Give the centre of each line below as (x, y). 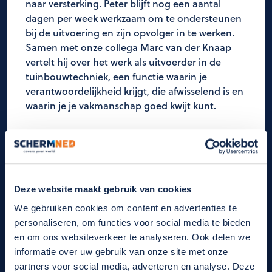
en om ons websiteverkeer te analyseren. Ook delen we (132, 237)
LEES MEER (51, 150)
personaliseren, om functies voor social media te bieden (132, 223)
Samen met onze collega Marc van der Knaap (128, 47)
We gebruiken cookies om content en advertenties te (125, 208)
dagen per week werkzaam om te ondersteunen (134, 18)
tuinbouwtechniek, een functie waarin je (116, 76)
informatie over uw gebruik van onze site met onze (121, 252)
